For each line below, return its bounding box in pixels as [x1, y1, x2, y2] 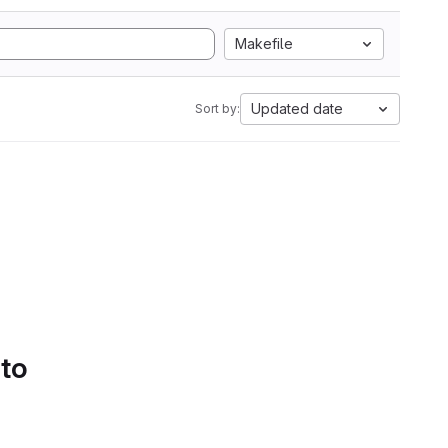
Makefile [235, 35, 293, 52]
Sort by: [195, 101, 240, 116]
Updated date [251, 100, 343, 117]
